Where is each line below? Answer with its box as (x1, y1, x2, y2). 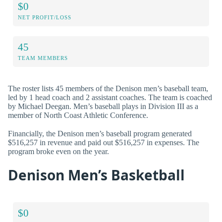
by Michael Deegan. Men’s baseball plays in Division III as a (8, 102, 198, 111)
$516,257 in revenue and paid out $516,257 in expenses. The (8, 138, 199, 147)
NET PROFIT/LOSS (18, 14, 71, 20)
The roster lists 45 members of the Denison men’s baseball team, (8, 84, 208, 93)
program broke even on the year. (8, 147, 109, 156)
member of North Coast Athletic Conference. (8, 111, 148, 119)
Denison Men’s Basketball (8, 166, 185, 185)
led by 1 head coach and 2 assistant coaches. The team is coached (8, 93, 212, 102)
